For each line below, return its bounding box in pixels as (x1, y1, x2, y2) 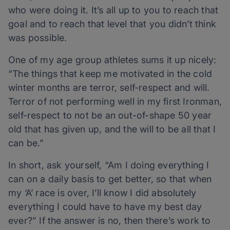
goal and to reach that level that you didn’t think (8, 18, 217, 30)
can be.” (8, 138, 44, 149)
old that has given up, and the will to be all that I (8, 124, 216, 135)
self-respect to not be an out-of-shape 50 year (8, 110, 212, 121)
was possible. (8, 32, 67, 44)
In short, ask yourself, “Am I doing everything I (8, 160, 209, 171)
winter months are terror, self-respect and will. (8, 82, 210, 93)
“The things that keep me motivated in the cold (8, 68, 213, 80)
